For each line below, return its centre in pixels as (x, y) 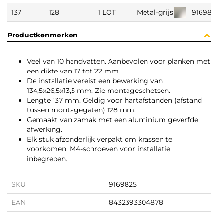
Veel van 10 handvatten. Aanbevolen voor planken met (118, 62)
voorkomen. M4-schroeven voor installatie (99, 149)
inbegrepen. (47, 159)
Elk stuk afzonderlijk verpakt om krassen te (100, 139)
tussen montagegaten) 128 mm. (81, 110)
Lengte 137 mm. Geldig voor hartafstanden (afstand (114, 100)
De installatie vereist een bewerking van (95, 81)
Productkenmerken (43, 35)
